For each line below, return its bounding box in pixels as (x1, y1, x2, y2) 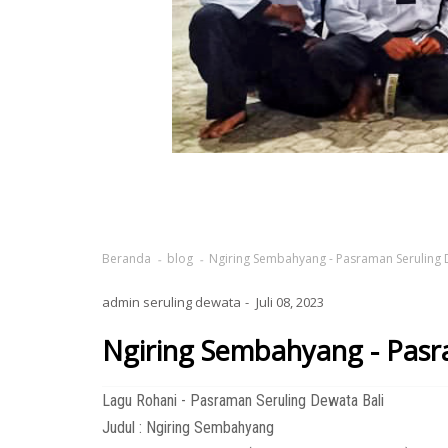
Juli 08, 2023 (256, 293, 324, 312)
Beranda (102, 250, 151, 268)
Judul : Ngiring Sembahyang (102, 418, 274, 438)
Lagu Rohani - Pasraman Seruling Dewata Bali (102, 391, 384, 411)
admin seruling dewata (102, 293, 241, 312)
